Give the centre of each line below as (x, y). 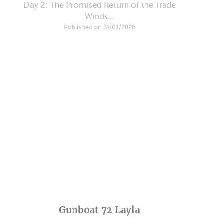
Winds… (100, 16)
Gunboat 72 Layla (100, 209)
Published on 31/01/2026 (100, 27)
